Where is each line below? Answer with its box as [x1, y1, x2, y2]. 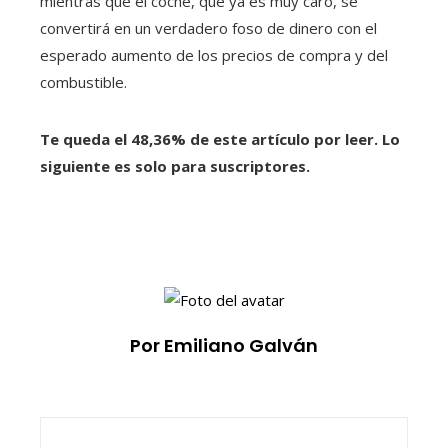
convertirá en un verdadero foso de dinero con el [40, 18, 377, 39]
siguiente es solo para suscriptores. [40, 156, 310, 177]
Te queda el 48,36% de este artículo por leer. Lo [40, 129, 400, 150]
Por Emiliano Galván [130, 332, 318, 358]
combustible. [40, 72, 127, 93]
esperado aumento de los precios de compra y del [40, 45, 388, 66]
